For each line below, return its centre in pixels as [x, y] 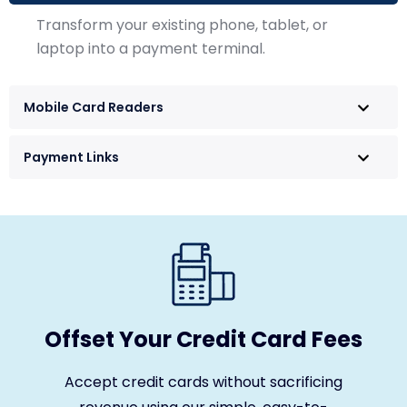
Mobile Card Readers [94, 107]
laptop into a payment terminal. [151, 48]
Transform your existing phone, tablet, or [182, 25]
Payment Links [71, 157]
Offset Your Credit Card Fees [203, 339]
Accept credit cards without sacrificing [203, 382]
